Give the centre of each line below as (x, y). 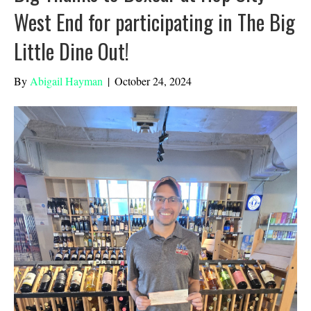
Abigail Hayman (66, 81)
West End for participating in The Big (154, 22)
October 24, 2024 (153, 81)
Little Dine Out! (72, 51)
